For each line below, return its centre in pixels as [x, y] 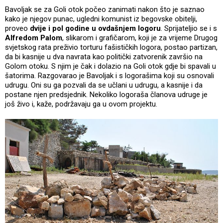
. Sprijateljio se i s [189, 28]
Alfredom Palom [34, 38]
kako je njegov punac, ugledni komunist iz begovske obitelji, [101, 19]
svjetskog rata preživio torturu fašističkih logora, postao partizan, [111, 47]
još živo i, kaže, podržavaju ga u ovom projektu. [82, 104]
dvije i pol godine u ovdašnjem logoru [94, 28]
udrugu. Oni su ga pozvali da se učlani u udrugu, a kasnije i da [104, 85]
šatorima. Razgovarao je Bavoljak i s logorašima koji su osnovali [110, 75]
